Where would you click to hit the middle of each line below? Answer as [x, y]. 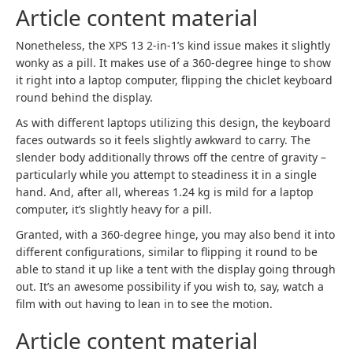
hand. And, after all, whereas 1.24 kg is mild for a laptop [165, 192]
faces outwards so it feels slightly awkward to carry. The [163, 140]
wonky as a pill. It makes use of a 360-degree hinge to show [173, 63]
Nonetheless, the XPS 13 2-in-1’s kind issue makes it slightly [173, 45]
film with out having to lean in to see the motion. [144, 304]
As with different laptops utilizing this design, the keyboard [173, 123]
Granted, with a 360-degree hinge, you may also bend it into [175, 234]
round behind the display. [84, 97]
